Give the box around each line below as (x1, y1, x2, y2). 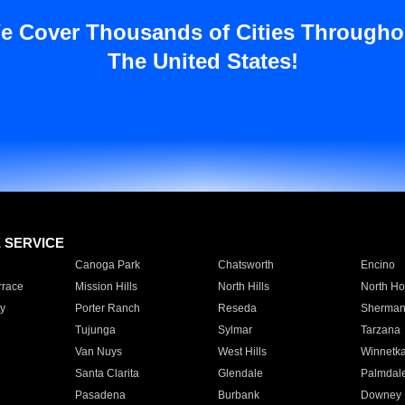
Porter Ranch (74, 302, 140, 315)
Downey (360, 389, 401, 401)
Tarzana (360, 324, 400, 336)
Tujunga (74, 324, 116, 336)
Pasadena (74, 389, 126, 401)
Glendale (217, 367, 263, 380)
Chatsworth (217, 259, 274, 271)
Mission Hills (74, 280, 137, 293)
